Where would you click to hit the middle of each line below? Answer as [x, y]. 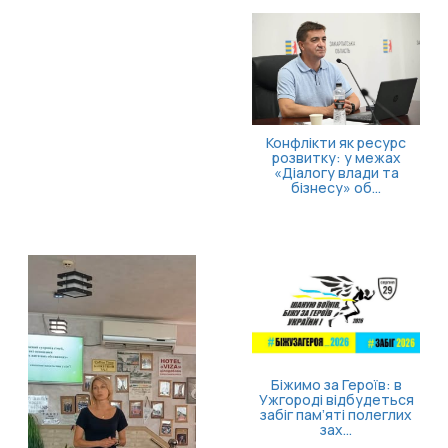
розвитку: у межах [336, 157]
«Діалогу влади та [336, 172]
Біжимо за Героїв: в [336, 385]
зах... [336, 430]
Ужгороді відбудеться [336, 400]
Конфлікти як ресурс [336, 142]
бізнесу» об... [336, 187]
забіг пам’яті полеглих [336, 415]
